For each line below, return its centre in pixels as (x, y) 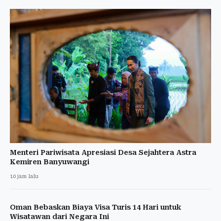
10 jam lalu (24, 176)
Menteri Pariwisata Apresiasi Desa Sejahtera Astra (103, 152)
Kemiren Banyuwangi (50, 162)
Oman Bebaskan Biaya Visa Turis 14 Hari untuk (95, 207)
